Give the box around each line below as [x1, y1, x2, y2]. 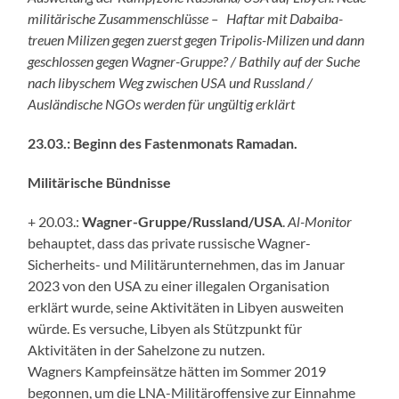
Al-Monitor [288, 212, 353, 230]
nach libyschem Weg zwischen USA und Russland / [28, 73, 313, 91]
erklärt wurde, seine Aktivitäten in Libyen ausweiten [28, 297, 345, 315]
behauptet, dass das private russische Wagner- [28, 233, 312, 251]
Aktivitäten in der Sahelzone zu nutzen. [28, 340, 265, 358]
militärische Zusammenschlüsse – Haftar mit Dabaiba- [28, 9, 344, 27]
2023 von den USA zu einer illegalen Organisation [28, 276, 330, 294]
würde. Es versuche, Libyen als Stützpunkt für [28, 319, 303, 337]
